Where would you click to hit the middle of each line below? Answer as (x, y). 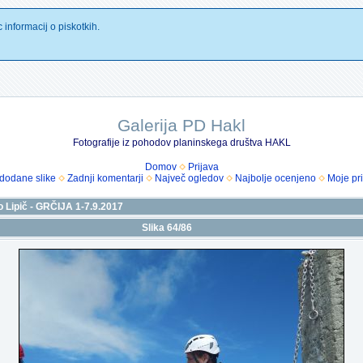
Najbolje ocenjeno (275, 178)
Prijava (203, 167)
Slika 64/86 (167, 228)
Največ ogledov (189, 178)
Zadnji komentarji (105, 178)
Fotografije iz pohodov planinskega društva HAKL (181, 143)
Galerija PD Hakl (181, 125)
